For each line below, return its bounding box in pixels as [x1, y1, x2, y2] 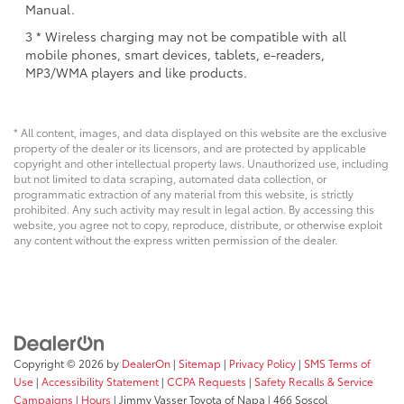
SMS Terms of [304, 354, 371, 371]
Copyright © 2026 [14, 354, 106, 371]
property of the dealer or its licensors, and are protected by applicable [14, 140, 366, 156]
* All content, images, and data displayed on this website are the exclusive [14, 124, 387, 141]
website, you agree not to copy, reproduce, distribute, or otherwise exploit [14, 216, 382, 233]
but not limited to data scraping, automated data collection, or [14, 170, 326, 187]
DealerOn [122, 354, 170, 371]
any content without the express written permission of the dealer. [14, 232, 337, 248]
